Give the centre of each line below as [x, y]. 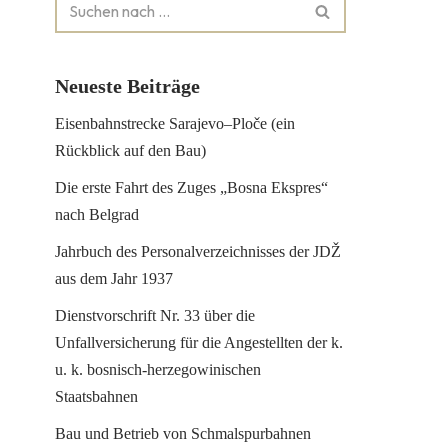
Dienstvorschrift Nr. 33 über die [155, 315]
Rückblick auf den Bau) [130, 150]
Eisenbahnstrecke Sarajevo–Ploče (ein [175, 123]
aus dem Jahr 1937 [114, 278]
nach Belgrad [97, 214]
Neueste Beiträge [127, 86]
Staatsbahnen [96, 396]
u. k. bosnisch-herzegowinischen [158, 369]
